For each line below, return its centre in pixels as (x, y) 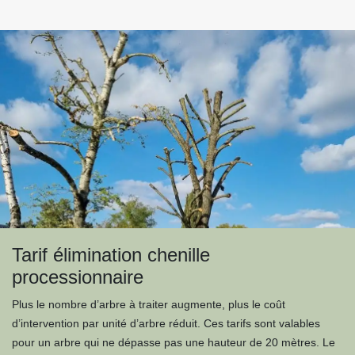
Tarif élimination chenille (111, 255)
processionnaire (78, 277)
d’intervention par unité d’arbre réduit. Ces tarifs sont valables (166, 323)
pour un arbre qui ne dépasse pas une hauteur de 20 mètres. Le (174, 342)
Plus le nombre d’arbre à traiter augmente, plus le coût (149, 304)
